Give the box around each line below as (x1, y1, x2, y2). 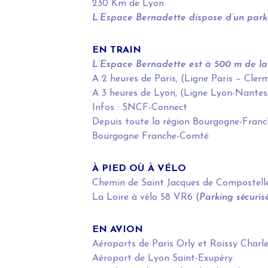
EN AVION (92, 225, 143, 235)
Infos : (92, 103, 122, 113)
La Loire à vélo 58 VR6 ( (92, 193, 199, 203)
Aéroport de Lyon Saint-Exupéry (92, 254, 233, 264)
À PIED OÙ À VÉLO (92, 164, 186, 174)
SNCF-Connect (121, 103, 187, 113)
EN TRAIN (92, 45, 141, 56)
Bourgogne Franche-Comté (92, 132, 209, 142)
